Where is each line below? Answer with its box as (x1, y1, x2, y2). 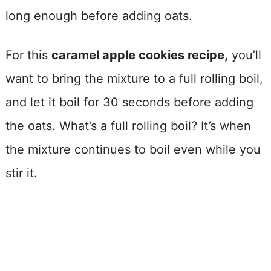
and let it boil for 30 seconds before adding (5, 94, 253, 109)
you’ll (227, 47, 261, 62)
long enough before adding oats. (5, 8, 192, 23)
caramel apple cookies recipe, (51, 47, 228, 62)
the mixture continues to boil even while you (5, 142, 261, 157)
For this (5, 47, 51, 62)
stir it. (5, 165, 38, 180)
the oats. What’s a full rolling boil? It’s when (5, 118, 251, 133)
